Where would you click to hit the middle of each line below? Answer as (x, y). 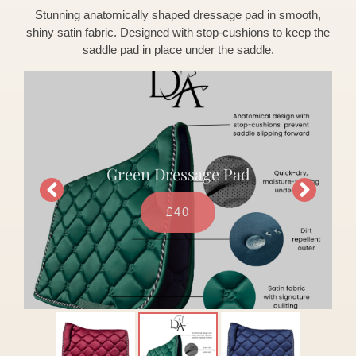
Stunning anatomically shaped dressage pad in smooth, (178, 14)
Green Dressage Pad (178, 168)
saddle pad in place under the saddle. (178, 49)
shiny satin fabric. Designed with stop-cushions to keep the (178, 32)
